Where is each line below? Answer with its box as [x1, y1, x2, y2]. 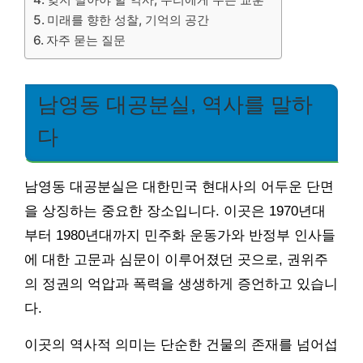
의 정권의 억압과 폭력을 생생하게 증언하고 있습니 [24, 276, 338, 293]
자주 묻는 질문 [46, 32, 126, 49]
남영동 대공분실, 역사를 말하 [37, 93, 313, 117]
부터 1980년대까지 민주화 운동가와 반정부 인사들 [24, 228, 335, 244]
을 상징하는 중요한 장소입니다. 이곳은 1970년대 [24, 203, 326, 220]
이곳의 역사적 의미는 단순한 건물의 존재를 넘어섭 [24, 337, 338, 353]
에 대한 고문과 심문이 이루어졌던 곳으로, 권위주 [24, 252, 328, 268]
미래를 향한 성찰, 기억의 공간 [47, 12, 210, 28]
